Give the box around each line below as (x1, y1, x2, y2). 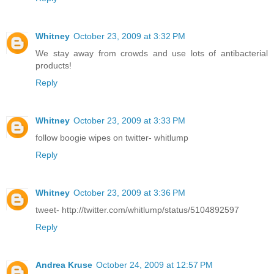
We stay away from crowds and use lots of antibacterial (35, 48, 268, 58)
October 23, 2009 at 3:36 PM (73, 187, 185, 198)
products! (35, 60, 72, 70)
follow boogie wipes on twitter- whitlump (35, 132, 188, 143)
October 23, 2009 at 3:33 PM (73, 115, 185, 125)
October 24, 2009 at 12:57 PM (96, 259, 213, 270)
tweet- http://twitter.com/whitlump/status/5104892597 (35, 204, 239, 215)
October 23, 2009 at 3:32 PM (73, 31, 185, 41)
